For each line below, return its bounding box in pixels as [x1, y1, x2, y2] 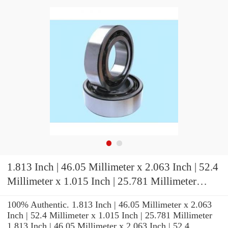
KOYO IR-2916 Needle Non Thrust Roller [7, 189, 79, 202]
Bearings [7, 204, 45, 216]
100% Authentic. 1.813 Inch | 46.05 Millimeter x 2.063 [7, 199, 212, 210]
